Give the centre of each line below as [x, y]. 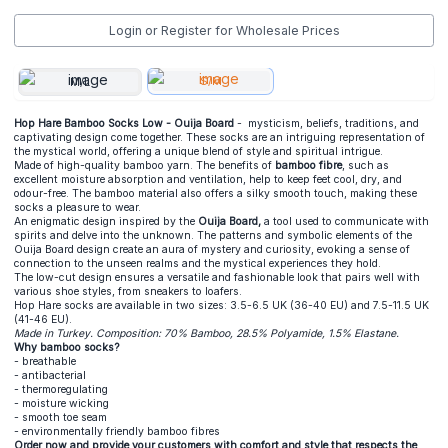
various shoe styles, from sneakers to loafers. [128, 292]
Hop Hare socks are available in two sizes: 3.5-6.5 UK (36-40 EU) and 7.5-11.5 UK [221, 306]
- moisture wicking [61, 404]
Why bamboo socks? [67, 348]
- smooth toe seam [60, 418]
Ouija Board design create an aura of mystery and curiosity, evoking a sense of [212, 250]
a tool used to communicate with [345, 222]
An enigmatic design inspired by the [106, 222]
